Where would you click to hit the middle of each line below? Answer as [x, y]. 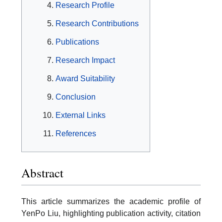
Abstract [42, 173]
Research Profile [85, 5]
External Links [81, 115]
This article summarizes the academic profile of [111, 201]
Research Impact [85, 60]
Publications [77, 42]
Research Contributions [97, 24]
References [76, 134]
